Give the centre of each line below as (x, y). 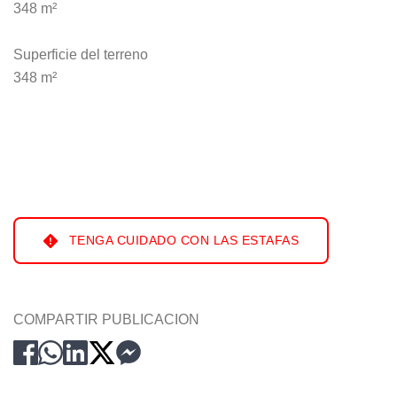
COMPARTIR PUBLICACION (106, 320)
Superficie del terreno (81, 55)
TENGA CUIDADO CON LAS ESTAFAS (182, 241)
